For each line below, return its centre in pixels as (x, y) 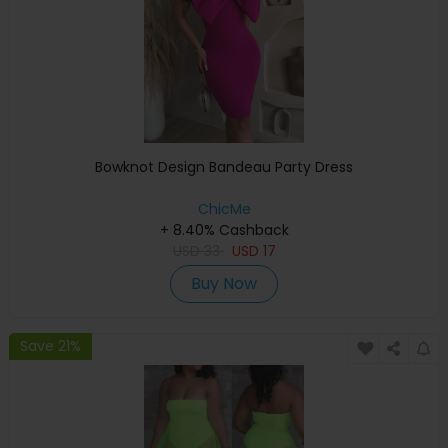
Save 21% (50, 346)
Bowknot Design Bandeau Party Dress (224, 166)
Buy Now (224, 283)
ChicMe (224, 208)
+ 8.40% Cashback (224, 229)
